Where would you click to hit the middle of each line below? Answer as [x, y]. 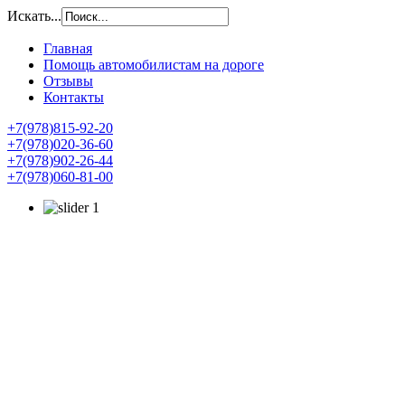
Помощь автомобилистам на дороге [154, 65]
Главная [68, 48]
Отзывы [68, 81]
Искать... [34, 16]
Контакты [74, 97]
